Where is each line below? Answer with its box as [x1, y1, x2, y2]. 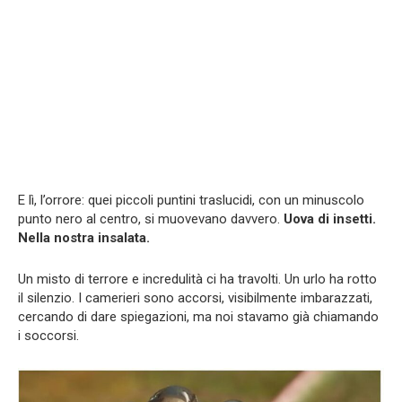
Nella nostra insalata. [18, 229, 150, 246]
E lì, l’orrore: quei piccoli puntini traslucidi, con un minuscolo [18, 191, 364, 208]
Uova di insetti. [284, 210, 376, 227]
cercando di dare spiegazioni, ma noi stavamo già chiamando [18, 308, 379, 325]
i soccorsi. [18, 327, 79, 344]
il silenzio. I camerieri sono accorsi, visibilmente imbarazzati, [18, 289, 372, 306]
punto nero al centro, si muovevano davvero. [18, 210, 284, 227]
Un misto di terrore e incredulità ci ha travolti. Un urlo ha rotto [18, 270, 377, 287]
